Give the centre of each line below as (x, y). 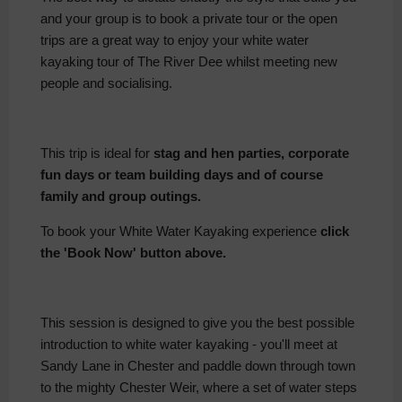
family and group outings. (121, 197)
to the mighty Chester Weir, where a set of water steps (199, 388)
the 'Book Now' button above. (133, 253)
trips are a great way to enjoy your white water (175, 40)
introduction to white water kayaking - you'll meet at (189, 345)
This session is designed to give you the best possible (197, 323)
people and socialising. (106, 83)
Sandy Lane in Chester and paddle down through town (198, 366)
